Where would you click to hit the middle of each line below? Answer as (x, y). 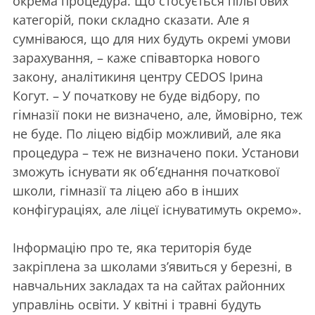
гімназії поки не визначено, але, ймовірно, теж (157, 115)
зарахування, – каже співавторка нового (136, 58)
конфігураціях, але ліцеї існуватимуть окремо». (157, 210)
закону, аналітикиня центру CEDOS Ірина (138, 77)
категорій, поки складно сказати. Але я (131, 20)
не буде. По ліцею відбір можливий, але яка (147, 134)
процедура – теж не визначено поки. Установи (156, 153)
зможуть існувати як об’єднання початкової (146, 172)
